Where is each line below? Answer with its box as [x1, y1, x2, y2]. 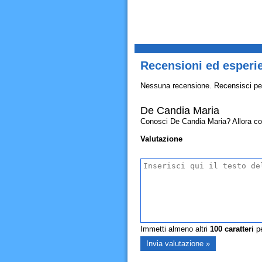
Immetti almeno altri [140, 225, 210, 233]
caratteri [222, 225, 254, 233]
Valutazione [140, 135, 182, 143]
